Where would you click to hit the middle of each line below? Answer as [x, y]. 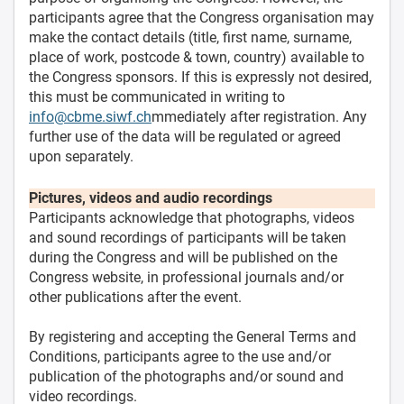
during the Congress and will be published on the [183, 257]
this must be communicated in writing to [157, 96]
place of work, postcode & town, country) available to [197, 57]
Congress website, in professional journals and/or [186, 277]
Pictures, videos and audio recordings [151, 197]
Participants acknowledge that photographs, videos [192, 217]
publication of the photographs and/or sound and [186, 376]
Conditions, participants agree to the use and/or [180, 356]
